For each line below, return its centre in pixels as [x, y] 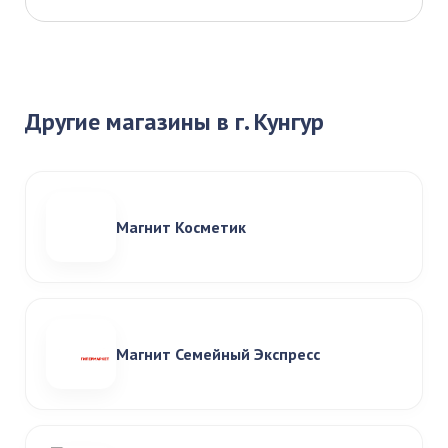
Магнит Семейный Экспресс [218, 354]
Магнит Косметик [181, 227]
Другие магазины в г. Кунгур [174, 121]
